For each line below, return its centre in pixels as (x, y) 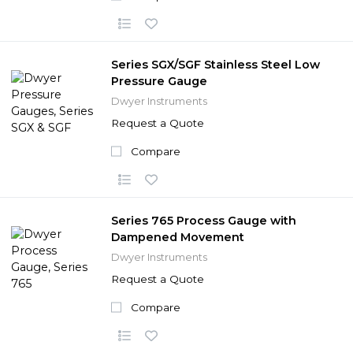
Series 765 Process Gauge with (204, 220)
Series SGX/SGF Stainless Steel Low (216, 64)
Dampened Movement (178, 237)
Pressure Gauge (159, 81)
